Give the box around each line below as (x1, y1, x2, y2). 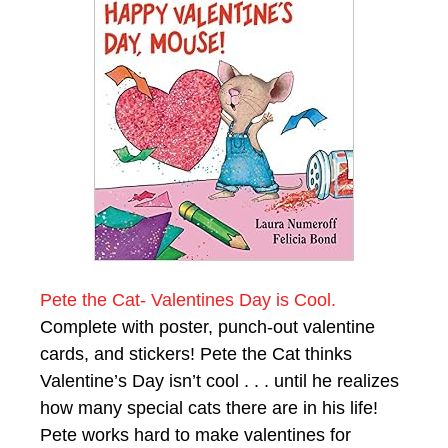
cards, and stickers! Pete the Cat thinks (40, 343, 352, 364)
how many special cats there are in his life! (40, 397, 378, 418)
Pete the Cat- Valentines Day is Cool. (40, 289, 336, 310)
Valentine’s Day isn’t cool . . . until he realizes (40, 370, 399, 391)
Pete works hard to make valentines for (40, 424, 351, 445)
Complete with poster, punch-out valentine (40, 316, 375, 337)
